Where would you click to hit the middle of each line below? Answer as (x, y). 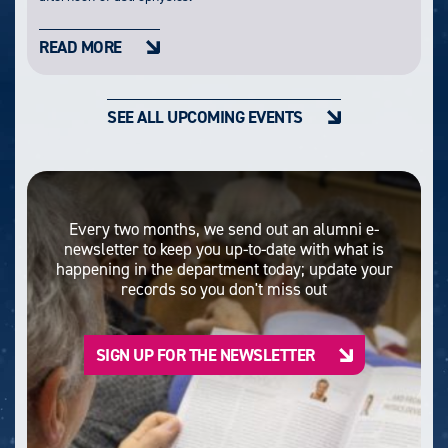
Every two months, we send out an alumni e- (224, 228)
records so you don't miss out (224, 288)
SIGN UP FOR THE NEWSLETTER (205, 354)
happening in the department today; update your (224, 268)
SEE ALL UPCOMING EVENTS (205, 116)
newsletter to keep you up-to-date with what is (224, 248)
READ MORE (80, 46)
